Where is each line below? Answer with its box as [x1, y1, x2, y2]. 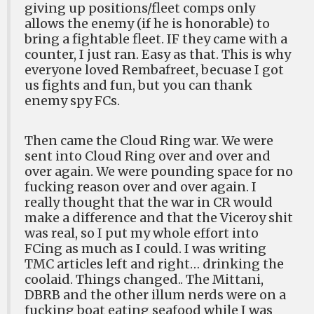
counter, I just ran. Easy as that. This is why [25, 46, 291, 62]
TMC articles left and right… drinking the [25, 255, 284, 272]
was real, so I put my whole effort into [25, 224, 259, 241]
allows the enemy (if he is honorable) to [25, 15, 270, 32]
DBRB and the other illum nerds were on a [25, 286, 286, 303]
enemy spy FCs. [25, 92, 120, 109]
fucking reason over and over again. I [25, 178, 257, 195]
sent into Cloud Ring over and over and [25, 147, 271, 164]
